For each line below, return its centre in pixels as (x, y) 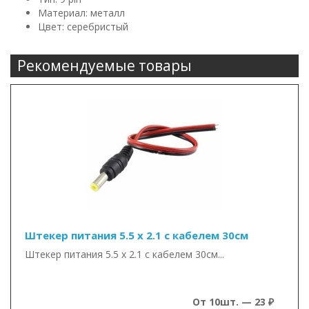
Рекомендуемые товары (104, 66)
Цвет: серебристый (83, 27)
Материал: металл (81, 13)
